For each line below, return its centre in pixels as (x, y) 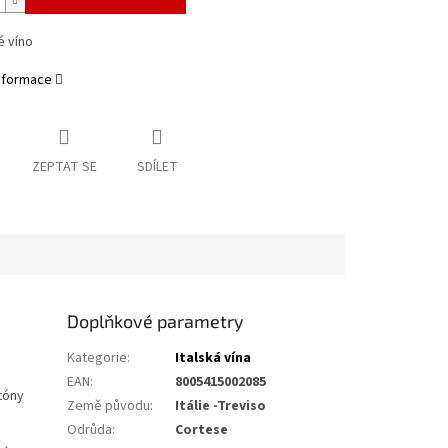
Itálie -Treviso (221, 406)
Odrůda (90, 430)
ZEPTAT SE (64, 167)
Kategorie (97, 358)
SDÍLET (157, 167)
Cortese (202, 430)
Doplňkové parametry (156, 321)
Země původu (109, 406)
